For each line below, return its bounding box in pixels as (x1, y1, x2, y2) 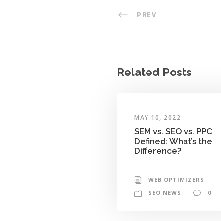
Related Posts (117, 65, 192, 78)
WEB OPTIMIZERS (148, 175, 204, 183)
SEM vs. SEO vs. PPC (134, 126, 212, 136)
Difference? (134, 146, 182, 156)
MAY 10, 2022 (134, 113, 181, 122)
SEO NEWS (148, 188, 181, 196)
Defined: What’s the (134, 136, 212, 146)
